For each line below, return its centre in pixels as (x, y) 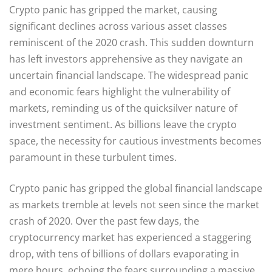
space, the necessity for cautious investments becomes (135, 141)
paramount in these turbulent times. (93, 157)
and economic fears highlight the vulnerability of (120, 91)
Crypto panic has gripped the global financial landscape (136, 188)
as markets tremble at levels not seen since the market (134, 204)
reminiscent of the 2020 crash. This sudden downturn (131, 42)
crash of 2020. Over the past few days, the (104, 221)
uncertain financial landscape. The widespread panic (129, 75)
